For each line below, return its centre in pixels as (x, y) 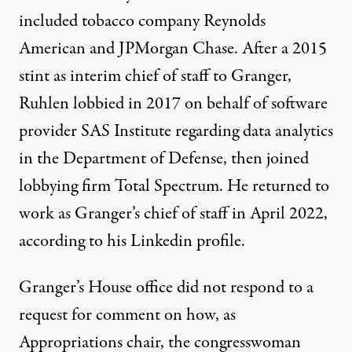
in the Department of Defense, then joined (164, 159)
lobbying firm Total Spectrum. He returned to (174, 187)
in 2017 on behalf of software (226, 104)
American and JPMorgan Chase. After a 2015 (173, 49)
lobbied (99, 104)
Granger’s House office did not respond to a (166, 288)
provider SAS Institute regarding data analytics (176, 132)
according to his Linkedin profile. (132, 242)
